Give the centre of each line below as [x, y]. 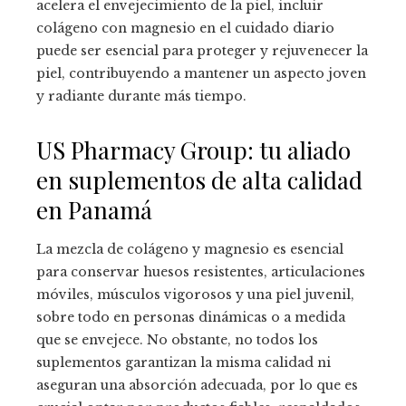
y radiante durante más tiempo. [141, 97]
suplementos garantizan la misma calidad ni [184, 363]
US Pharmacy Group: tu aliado [193, 150]
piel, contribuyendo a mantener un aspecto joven [201, 74]
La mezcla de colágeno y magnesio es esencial [190, 250]
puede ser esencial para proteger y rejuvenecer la [202, 51]
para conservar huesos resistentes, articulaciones [201, 272]
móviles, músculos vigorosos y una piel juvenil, [195, 295]
